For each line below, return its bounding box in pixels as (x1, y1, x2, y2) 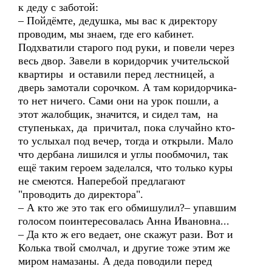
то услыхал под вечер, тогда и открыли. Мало (18, 135, 233, 147)
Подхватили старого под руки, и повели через (18, 41, 234, 53)
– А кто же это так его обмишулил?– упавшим (18, 202, 236, 214)
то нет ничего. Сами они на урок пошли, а (18, 95, 219, 107)
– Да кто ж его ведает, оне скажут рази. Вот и (18, 228, 233, 240)
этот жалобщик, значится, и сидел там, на (18, 108, 218, 120)
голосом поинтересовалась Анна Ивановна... (18, 215, 229, 227)
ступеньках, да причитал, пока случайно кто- (18, 121, 235, 134)
